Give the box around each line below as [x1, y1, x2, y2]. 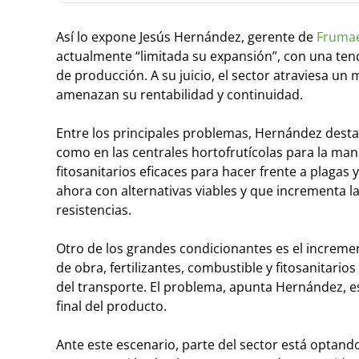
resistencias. [56, 200, 131, 219]
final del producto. [56, 296, 167, 315]
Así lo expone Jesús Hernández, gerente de [56, 27, 313, 46]
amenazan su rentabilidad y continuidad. [56, 85, 303, 103]
